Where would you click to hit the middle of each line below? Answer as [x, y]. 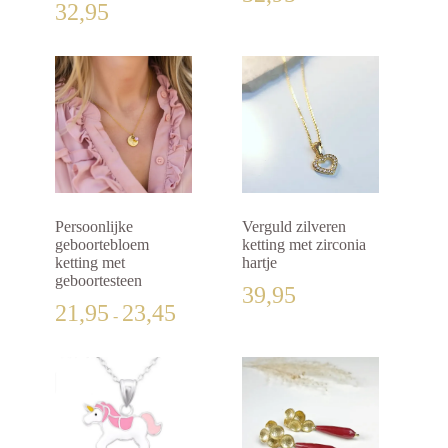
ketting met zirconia [304, 244]
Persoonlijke [94, 226]
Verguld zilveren [294, 226]
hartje [260, 262]
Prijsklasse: [210, 307]
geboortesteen [98, 280]
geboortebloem [102, 244]
